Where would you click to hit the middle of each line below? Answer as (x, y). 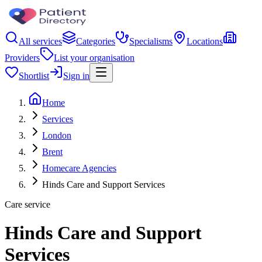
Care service (27, 204)
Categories (96, 41)
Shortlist (34, 76)
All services (40, 41)
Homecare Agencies (79, 168)
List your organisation (94, 58)
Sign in (76, 76)
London (57, 135)
